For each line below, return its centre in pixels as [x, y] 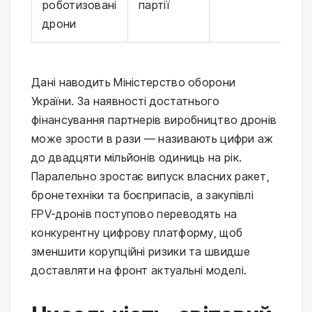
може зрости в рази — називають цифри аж [153, 138]
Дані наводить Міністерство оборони [134, 82]
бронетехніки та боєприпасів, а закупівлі [142, 195]
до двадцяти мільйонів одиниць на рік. [137, 157]
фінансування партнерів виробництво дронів [154, 119]
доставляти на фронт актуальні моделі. [139, 270]
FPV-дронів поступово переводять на [134, 213]
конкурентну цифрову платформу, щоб [137, 232]
